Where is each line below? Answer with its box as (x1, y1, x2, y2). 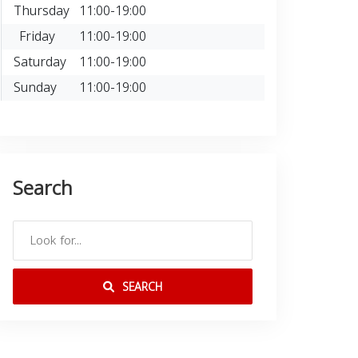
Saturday (14, 49, 66, 74)
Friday (19, 23, 56, 49)
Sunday (14, 74, 57, 100)
